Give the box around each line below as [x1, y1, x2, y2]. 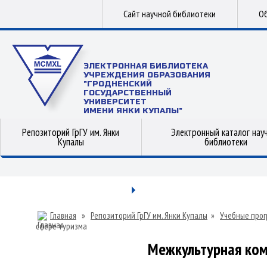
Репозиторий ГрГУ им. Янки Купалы [91, 210, 207, 221]
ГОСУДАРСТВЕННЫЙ [83, 88, 172, 98]
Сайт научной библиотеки [123, 8, 216, 20]
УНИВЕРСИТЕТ [83, 97, 147, 107]
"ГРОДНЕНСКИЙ [83, 79, 152, 89]
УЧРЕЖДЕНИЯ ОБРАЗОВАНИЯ [83, 70, 210, 80]
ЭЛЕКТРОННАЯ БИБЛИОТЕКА [83, 61, 208, 71]
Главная [50, 210, 76, 221]
